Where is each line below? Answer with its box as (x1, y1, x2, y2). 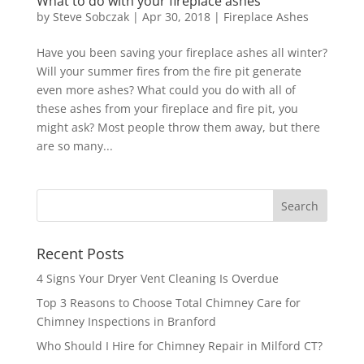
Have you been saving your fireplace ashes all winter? (36, 45, 327, 60)
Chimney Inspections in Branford (36, 314, 216, 329)
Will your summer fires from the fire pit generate (36, 63, 301, 79)
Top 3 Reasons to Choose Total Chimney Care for (36, 295, 301, 310)
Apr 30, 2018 (141, 9, 210, 24)
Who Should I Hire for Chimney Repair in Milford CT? (36, 338, 323, 353)
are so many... (36, 138, 113, 154)
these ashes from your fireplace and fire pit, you (36, 101, 298, 116)
